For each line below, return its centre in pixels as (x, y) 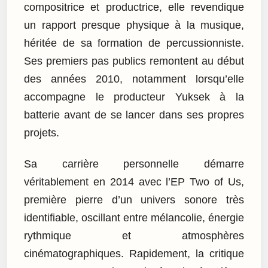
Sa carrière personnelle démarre (134, 164)
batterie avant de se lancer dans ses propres (134, 115)
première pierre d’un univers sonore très (134, 200)
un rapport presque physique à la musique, (134, 25)
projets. (42, 133)
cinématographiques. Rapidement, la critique (134, 254)
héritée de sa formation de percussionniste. (134, 43)
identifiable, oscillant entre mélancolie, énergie (134, 218)
